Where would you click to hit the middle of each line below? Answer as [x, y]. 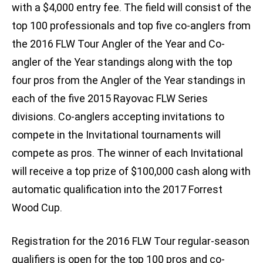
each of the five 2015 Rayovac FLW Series [110, 99]
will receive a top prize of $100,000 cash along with [131, 171]
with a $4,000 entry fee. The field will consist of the [131, 8]
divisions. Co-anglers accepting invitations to [118, 117]
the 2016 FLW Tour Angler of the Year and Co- [118, 44]
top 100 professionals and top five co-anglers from [131, 26]
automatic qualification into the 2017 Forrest [117, 190]
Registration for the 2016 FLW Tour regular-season [131, 241]
